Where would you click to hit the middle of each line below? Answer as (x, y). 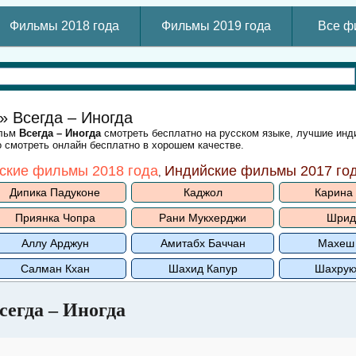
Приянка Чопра (55, 218)
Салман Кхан (55, 269)
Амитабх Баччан (203, 243)
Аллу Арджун (55, 243)
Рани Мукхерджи (203, 218)
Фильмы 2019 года (216, 26)
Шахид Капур (203, 269)
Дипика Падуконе (55, 192)
